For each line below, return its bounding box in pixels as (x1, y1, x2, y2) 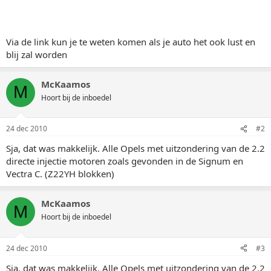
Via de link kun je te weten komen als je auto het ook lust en (6, 35, 255, 48)
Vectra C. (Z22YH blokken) (6, 168, 114, 180)
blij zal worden (6, 48, 67, 60)
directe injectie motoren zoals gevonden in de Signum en (6, 155, 243, 167)
